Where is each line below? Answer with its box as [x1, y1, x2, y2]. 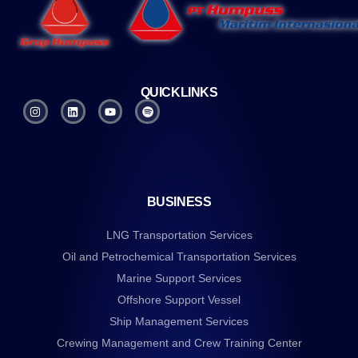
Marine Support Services [117, 272, 241, 285]
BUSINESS [146, 195, 212, 209]
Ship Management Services [109, 315, 249, 328]
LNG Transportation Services [105, 229, 253, 242]
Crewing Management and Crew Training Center [56, 336, 302, 350]
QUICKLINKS [140, 86, 218, 100]
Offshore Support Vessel [117, 293, 241, 307]
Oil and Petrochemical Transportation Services [62, 250, 296, 264]
